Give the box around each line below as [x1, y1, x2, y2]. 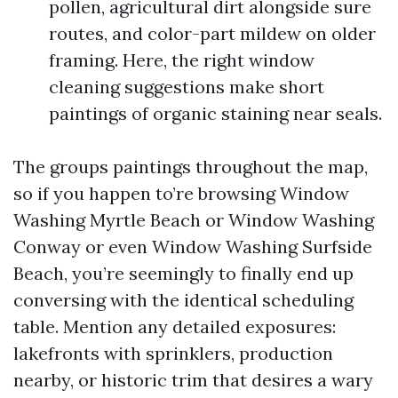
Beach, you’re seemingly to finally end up [13, 262, 354, 284]
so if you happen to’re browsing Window [13, 182, 349, 204]
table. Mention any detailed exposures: [13, 315, 336, 338]
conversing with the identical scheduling [13, 289, 354, 311]
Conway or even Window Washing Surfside [13, 235, 372, 258]
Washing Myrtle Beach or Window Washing [13, 209, 374, 231]
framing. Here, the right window [49, 49, 314, 71]
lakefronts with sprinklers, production [13, 342, 333, 364]
